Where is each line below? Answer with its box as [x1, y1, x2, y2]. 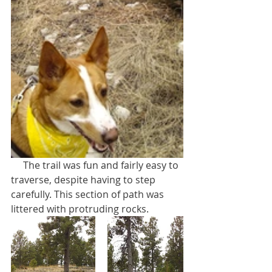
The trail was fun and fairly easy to [11, 158, 23, 172]
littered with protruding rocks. [11, 202, 149, 216]
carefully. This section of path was [11, 187, 166, 201]
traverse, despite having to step [11, 172, 158, 186]
